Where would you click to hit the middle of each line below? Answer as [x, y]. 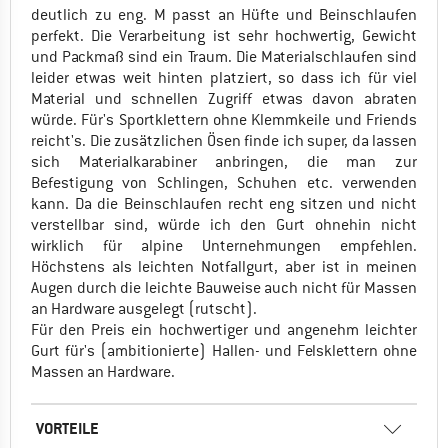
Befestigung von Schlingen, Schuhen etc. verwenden [224, 182]
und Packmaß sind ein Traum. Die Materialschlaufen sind [224, 56]
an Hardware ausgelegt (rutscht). [144, 308]
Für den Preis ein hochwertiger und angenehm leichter [224, 329]
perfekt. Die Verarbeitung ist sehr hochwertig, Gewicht [224, 35]
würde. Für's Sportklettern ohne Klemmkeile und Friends [224, 119]
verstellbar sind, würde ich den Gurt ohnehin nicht [224, 224]
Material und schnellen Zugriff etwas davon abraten [224, 98]
